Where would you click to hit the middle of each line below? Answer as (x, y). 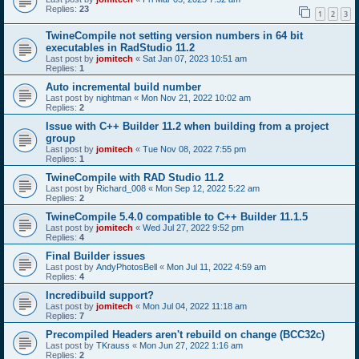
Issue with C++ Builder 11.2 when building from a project (187, 126)
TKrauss (113, 345)
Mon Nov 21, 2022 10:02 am (196, 97)
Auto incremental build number (123, 87)
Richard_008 (121, 188)
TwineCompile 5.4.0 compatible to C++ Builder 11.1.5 (177, 216)
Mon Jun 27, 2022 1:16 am (191, 345)
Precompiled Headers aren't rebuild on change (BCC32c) (185, 334)
